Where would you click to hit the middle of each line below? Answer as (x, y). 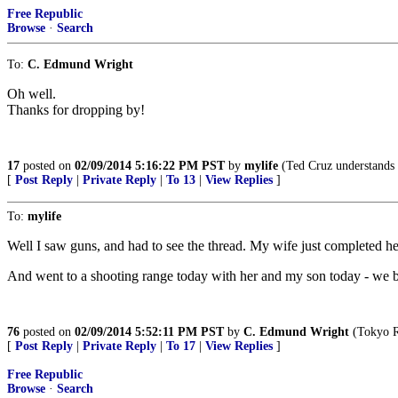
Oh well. (32, 94)
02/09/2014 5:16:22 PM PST (150, 166)
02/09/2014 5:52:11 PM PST (149, 332)
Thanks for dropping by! (76, 110)
